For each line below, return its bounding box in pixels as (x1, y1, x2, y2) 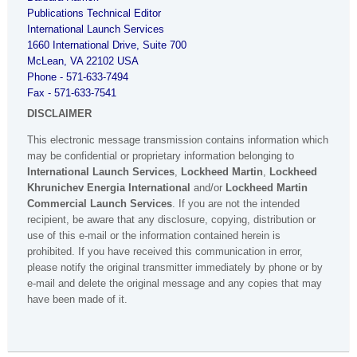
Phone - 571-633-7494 (27, 71, 128, 84)
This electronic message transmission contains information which (27, 134, 328, 147)
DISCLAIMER (27, 108, 92, 120)
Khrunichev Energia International (27, 182, 190, 194)
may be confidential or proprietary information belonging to (27, 150, 294, 163)
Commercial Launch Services (27, 198, 172, 210)
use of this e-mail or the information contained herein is (27, 229, 280, 242)
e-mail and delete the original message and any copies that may (27, 277, 322, 290)
